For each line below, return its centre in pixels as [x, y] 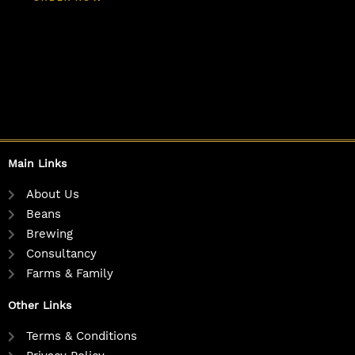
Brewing [49, 234]
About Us [52, 195]
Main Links [37, 164]
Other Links [40, 305]
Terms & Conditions [81, 336]
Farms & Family [69, 274]
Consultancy [61, 254]
